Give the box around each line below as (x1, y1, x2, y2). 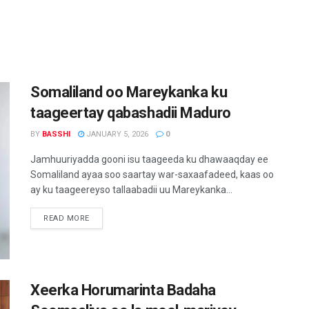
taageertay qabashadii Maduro (30, 104, 231, 121)
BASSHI (42, 130, 70, 139)
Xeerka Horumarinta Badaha (30, 281, 216, 299)
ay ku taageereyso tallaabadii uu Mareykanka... (30, 184, 232, 195)
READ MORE (43, 214, 90, 223)
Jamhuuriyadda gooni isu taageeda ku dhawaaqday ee (30, 154, 268, 165)
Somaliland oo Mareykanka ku (30, 83, 228, 101)
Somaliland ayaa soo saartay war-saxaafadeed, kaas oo (30, 169, 274, 180)
